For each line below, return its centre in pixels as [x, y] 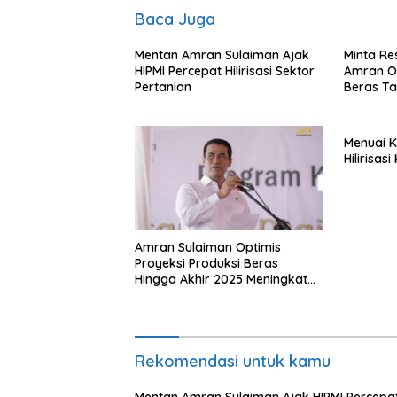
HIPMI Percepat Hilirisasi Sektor [225, 70]
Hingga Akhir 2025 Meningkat [221, 280]
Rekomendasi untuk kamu [233, 362]
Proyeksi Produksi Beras [206, 264]
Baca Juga [175, 19]
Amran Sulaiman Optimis [208, 248]
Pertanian [163, 86]
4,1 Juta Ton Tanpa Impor [209, 296]
